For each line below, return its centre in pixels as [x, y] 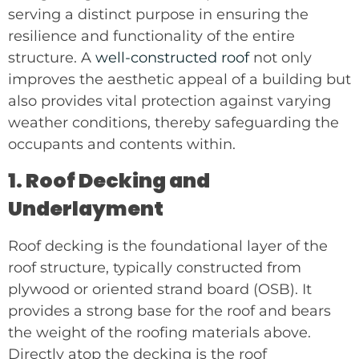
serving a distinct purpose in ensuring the [158, 14]
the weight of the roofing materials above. [159, 333]
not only [280, 57]
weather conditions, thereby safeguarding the [173, 122]
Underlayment [86, 209]
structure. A [52, 57]
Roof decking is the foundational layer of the [168, 246]
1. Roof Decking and [109, 181]
